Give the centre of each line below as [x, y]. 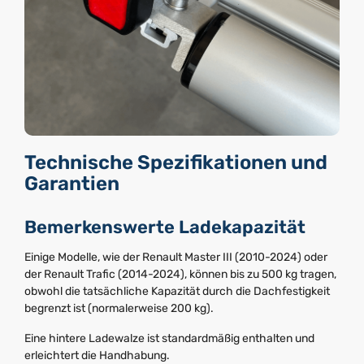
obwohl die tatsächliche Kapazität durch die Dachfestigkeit [177, 291]
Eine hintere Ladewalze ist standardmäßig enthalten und [169, 338]
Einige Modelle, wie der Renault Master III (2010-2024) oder [176, 257]
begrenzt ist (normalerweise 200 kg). [119, 308]
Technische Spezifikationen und [176, 163]
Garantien [72, 184]
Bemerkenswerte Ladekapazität [165, 227]
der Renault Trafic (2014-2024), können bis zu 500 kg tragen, [180, 274]
